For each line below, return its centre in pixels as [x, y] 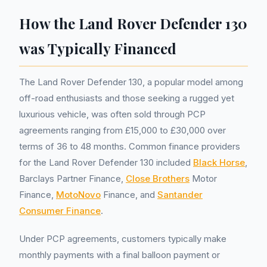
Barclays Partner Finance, [72, 178]
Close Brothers [158, 178]
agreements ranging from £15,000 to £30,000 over [122, 130]
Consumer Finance [60, 211]
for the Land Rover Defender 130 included [106, 162]
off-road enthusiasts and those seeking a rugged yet [127, 98]
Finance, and [129, 195]
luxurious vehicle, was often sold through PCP [112, 114]
